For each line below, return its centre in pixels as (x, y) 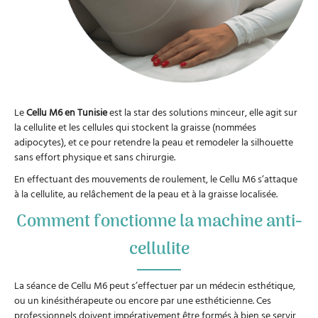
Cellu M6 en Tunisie (67, 112)
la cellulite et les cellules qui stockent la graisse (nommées (135, 127)
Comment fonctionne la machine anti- (159, 222)
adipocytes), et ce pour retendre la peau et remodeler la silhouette (154, 142)
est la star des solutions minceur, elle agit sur (202, 112)
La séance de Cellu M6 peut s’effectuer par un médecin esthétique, (155, 285)
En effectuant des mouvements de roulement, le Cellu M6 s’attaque (156, 179)
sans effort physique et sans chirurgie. (95, 157)
